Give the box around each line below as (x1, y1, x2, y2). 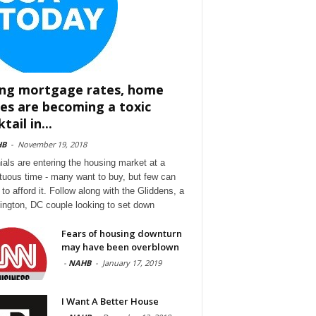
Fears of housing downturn (61, 226, 182, 240)
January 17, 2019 (102, 257, 162, 268)
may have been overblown (61, 240, 179, 253)
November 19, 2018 (17, 138, 87, 150)
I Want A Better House (61, 294, 159, 308)
